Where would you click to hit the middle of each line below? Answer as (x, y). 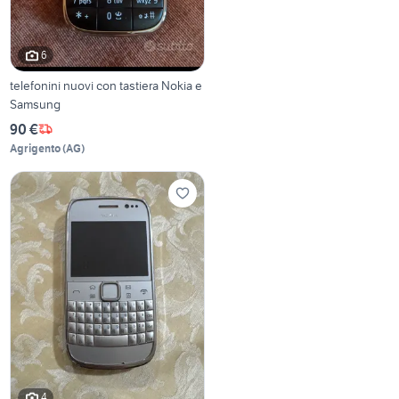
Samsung (36, 104)
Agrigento (36, 148)
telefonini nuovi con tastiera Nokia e (106, 85)
